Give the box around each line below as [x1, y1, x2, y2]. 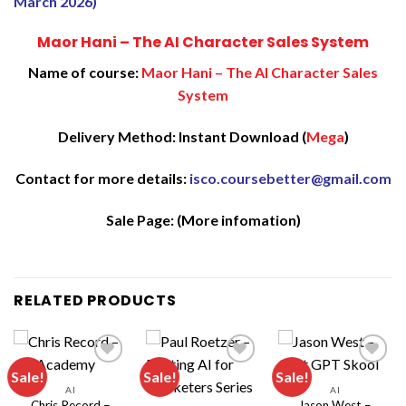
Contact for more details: [14, 169, 189, 188]
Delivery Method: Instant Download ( [57, 128, 306, 146]
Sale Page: [105, 210, 177, 228]
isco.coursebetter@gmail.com [188, 169, 391, 188]
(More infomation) [176, 210, 301, 228]
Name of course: [28, 63, 139, 82]
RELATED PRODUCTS [14, 289, 177, 311]
